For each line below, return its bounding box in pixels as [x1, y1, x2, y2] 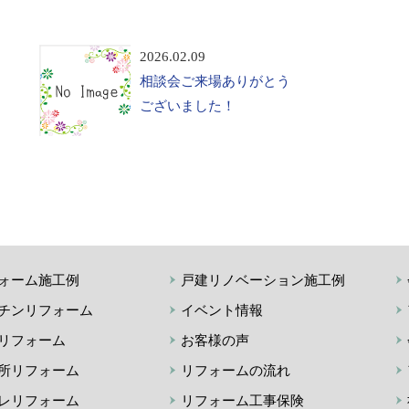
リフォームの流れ [181, 363, 290, 379]
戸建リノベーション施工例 [181, 273, 345, 288]
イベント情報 [181, 303, 263, 319]
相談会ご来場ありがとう [139, 74, 290, 89]
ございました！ [139, 99, 236, 114]
